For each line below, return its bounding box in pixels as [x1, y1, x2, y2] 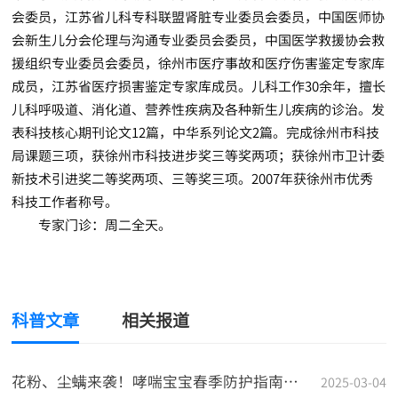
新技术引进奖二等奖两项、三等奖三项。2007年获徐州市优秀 [12, 169, 374, 188]
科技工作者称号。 [12, 192, 119, 211]
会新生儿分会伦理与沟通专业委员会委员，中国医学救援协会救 [12, 30, 386, 50]
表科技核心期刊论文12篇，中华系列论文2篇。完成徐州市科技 [12, 123, 380, 142]
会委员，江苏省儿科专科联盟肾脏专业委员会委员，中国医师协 [12, 7, 386, 27]
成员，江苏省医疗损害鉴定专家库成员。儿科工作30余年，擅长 [12, 76, 386, 96]
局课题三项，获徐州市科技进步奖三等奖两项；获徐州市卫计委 [12, 146, 386, 165]
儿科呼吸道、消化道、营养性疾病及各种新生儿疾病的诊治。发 [12, 99, 386, 119]
